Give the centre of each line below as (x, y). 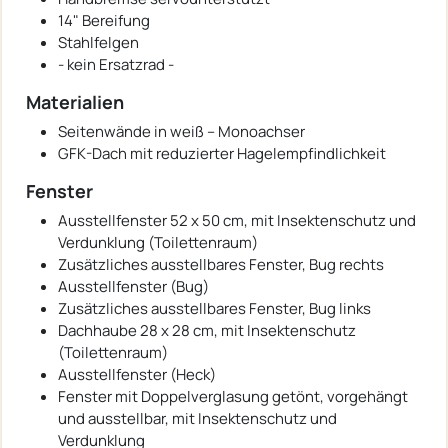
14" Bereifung (104, 20)
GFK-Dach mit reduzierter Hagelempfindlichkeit (222, 153)
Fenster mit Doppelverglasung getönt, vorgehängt (233, 396)
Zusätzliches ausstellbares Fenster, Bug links (214, 308)
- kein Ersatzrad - (116, 64)
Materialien (75, 101)
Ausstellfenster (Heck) (137, 374)
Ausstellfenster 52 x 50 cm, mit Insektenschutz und (237, 220)
